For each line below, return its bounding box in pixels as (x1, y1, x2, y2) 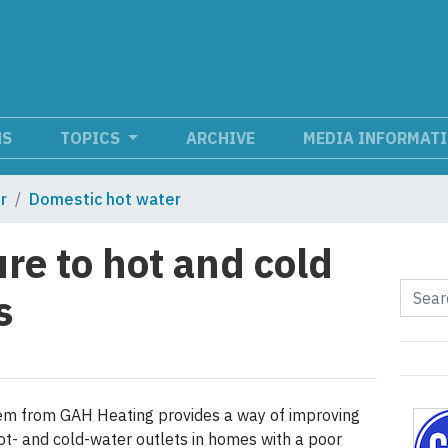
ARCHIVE (186, 128, 255, 149)
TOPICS (60, 128, 125, 149)
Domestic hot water (29, 189, 181, 210)
